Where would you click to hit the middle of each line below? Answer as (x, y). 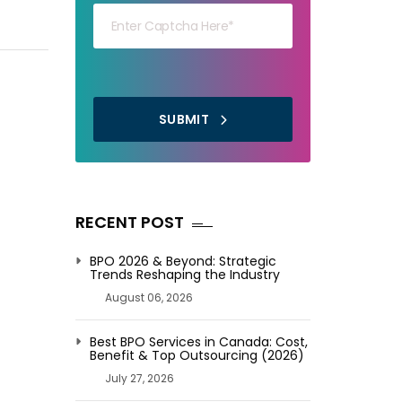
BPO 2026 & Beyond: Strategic (183, 261)
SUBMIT (185, 119)
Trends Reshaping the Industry (184, 275)
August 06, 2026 (149, 297)
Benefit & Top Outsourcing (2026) (197, 355)
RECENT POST (129, 222)
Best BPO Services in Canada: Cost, (198, 342)
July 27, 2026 (139, 378)
